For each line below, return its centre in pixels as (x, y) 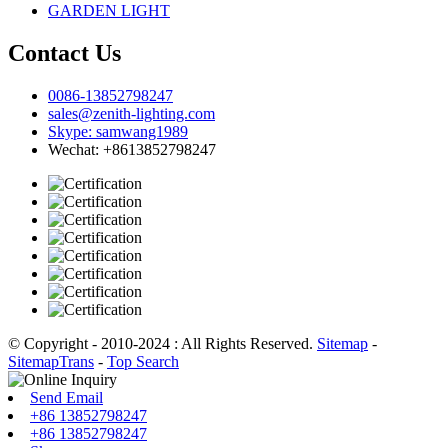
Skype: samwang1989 (118, 132)
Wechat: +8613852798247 (132, 150)
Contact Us (64, 53)
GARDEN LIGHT (109, 11)
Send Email (66, 398)
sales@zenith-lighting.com (131, 114)
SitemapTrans (51, 362)
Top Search (143, 362)
